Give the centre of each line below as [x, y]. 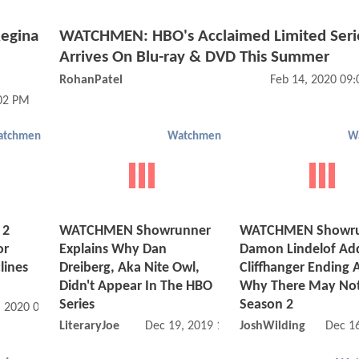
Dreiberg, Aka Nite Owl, [129, 268]
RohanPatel [91, 80]
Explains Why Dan [113, 250]
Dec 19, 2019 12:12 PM [205, 327]
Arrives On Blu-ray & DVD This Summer [194, 57]
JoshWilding [272, 327]
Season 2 [266, 305]
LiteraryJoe [89, 327]
